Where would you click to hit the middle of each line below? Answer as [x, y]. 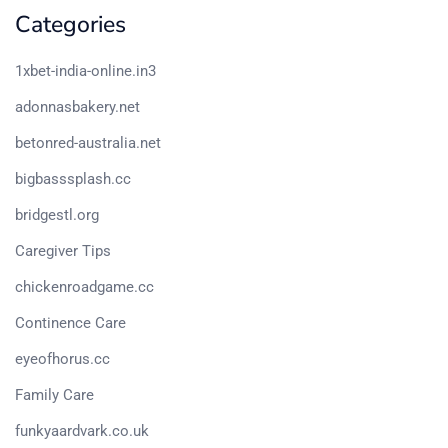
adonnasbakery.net [77, 106]
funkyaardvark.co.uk [82, 430]
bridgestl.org [57, 214]
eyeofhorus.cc [62, 358]
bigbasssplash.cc [73, 178]
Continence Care [70, 322]
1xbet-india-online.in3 [85, 70]
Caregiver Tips [63, 250]
